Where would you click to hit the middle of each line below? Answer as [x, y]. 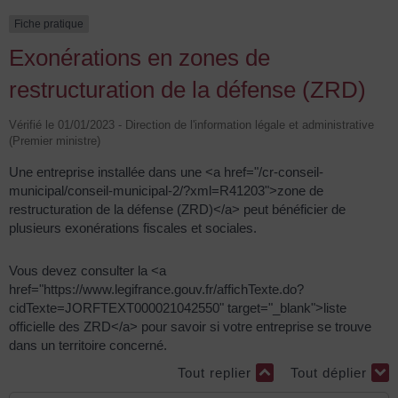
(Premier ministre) [55, 141]
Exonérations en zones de [139, 58]
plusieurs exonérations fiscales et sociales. [133, 228]
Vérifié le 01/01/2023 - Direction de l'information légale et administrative [191, 125]
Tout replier [217, 373]
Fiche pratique [49, 24]
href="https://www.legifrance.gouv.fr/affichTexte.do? [156, 289]
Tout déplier [331, 373]
